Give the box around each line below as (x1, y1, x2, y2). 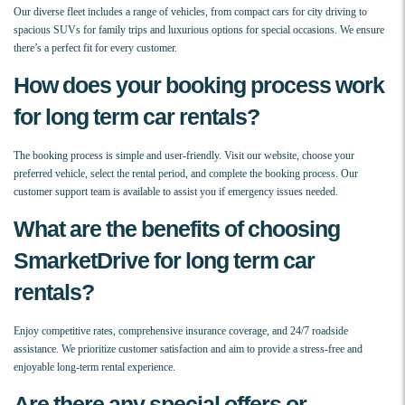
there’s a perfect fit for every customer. (14, 42, 177, 55)
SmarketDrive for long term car (14, 248, 315, 274)
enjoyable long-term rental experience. (14, 361, 175, 374)
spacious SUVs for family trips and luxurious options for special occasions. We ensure (14, 24, 384, 37)
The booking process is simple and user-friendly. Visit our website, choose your (14, 149, 354, 163)
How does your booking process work (14, 72, 384, 99)
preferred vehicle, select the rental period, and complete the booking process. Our (14, 167, 358, 181)
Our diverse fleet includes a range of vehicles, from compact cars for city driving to (14, 5, 367, 19)
